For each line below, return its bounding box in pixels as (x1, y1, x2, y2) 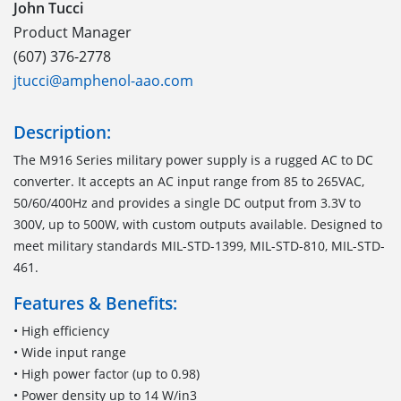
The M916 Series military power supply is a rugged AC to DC (13, 150, 373, 168)
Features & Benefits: (13, 290, 177, 315)
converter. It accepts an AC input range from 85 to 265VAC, (13, 172, 364, 190)
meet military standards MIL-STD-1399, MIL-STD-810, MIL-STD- (13, 236, 385, 254)
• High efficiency (13, 321, 109, 339)
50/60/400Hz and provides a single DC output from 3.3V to (13, 193, 361, 211)
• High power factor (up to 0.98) (13, 364, 200, 382)
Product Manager (13, 21, 132, 42)
